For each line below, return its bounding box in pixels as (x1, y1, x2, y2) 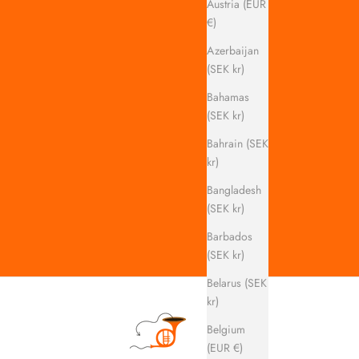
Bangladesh (207, 181, 261, 198)
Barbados (207, 228, 252, 244)
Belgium (207, 321, 245, 337)
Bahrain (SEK (207, 135, 268, 151)
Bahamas (207, 88, 249, 105)
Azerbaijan (207, 42, 259, 58)
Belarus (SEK (207, 274, 267, 291)
